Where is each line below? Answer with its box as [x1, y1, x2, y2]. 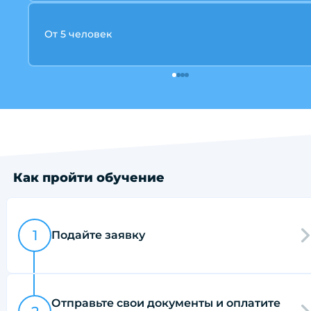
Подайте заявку [51, 228, 145, 242]
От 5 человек [44, 27, 112, 40]
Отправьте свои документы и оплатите [51, 296, 280, 310]
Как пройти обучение [13, 169, 165, 185]
